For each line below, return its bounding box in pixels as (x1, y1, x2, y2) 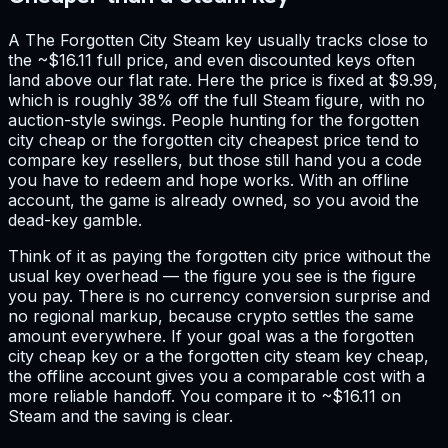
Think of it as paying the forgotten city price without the (8, 245, 431, 266)
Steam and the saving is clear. (8, 405, 233, 426)
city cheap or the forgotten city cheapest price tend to (8, 129, 419, 150)
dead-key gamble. (8, 209, 142, 230)
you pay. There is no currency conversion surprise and (8, 285, 430, 306)
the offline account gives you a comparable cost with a (8, 365, 425, 386)
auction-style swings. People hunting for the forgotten (8, 109, 419, 130)
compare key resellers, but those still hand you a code (8, 149, 422, 170)
